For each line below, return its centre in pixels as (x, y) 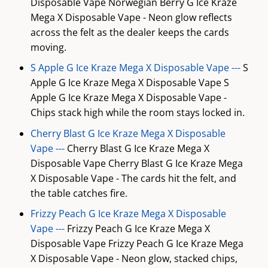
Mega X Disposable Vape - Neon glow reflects (131, 17)
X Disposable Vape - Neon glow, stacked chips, (134, 259)
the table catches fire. (79, 193)
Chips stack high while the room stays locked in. (137, 113)
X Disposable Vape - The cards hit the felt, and (133, 178)
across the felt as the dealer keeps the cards (130, 32)
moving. (48, 47)
